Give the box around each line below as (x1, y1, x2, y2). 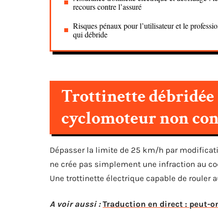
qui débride (73, 29, 108, 39)
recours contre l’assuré (73, 1, 142, 12)
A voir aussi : (50, 199, 101, 209)
